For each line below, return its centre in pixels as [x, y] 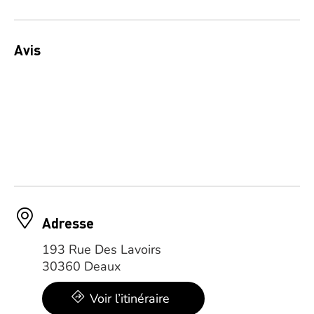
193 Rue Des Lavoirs [102, 250]
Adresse [68, 223]
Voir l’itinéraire [130, 299]
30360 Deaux [81, 266]
